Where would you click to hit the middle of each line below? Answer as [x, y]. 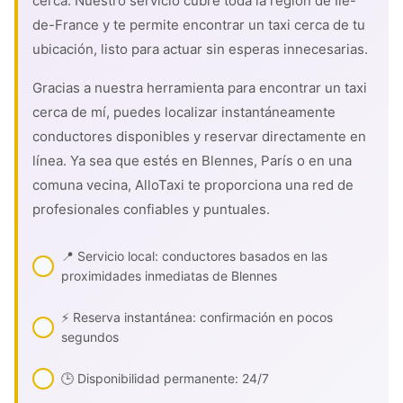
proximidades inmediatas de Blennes [169, 276]
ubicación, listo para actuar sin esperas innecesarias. [200, 49]
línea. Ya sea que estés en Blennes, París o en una [192, 161]
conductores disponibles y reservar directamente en [199, 136]
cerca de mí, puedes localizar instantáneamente [184, 112]
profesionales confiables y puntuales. [151, 209]
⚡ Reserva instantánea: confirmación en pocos [197, 317]
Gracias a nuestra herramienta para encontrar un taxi [200, 88]
